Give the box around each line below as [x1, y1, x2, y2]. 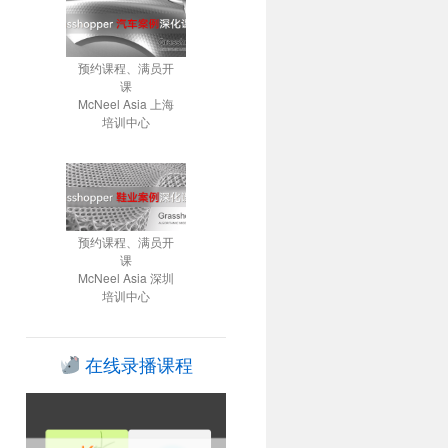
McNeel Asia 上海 [78, 95, 174, 113]
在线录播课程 [79, 355, 193, 376]
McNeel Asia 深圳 [78, 268, 174, 286]
